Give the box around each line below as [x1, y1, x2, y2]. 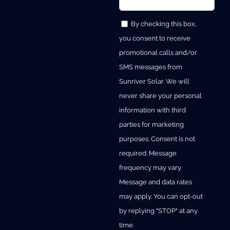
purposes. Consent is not [119, 135, 195, 143]
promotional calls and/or [119, 49, 197, 57]
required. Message [119, 149, 177, 158]
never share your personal [119, 92, 202, 100]
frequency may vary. [119, 164, 182, 172]
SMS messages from [119, 63, 182, 71]
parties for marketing [119, 121, 184, 129]
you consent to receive [119, 34, 190, 43]
